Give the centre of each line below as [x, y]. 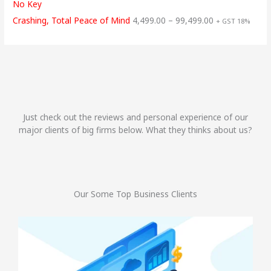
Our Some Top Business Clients [135, 194]
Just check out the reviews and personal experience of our [135, 117]
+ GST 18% [233, 21]
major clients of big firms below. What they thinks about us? [135, 129]
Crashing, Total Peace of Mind [72, 20]
